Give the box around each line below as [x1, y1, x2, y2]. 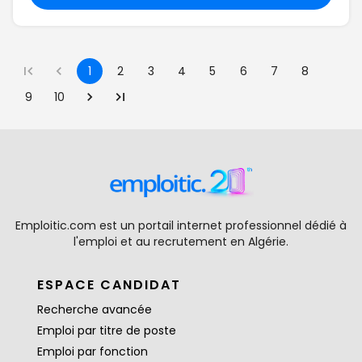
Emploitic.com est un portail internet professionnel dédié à [15, 217, 347, 234]
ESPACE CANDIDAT [37, 276, 182, 294]
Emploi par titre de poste [37, 322, 177, 339]
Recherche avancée [37, 301, 153, 318]
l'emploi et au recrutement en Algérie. [74, 234, 288, 250]
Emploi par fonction [37, 343, 149, 360]
